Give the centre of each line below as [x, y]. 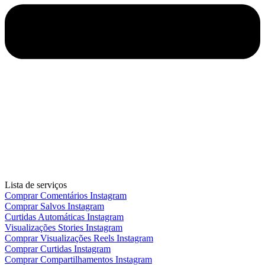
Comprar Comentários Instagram [66, 196]
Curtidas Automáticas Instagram [64, 217]
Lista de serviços [36, 185]
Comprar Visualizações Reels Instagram [79, 238]
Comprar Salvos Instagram [54, 206]
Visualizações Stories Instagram [64, 228]
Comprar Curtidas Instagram [58, 249]
